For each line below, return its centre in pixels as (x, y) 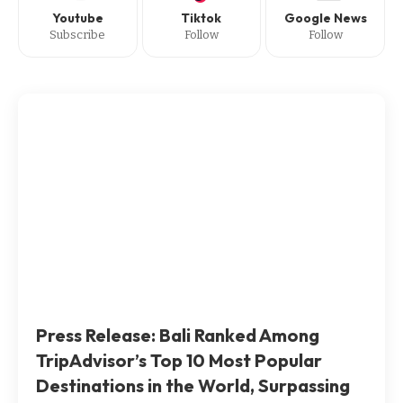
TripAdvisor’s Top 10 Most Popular (179, 361)
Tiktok (201, 18)
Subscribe (78, 35)
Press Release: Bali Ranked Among (178, 336)
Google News (325, 18)
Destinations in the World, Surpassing (193, 386)
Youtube (77, 18)
